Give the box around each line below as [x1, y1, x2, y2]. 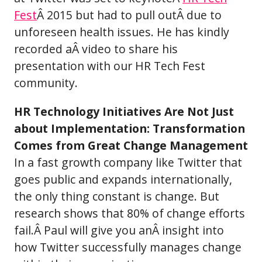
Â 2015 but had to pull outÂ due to [37, 7, 222, 23]
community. [14, 75, 78, 91]
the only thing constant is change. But [14, 188, 219, 204]
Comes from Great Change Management [14, 137, 248, 153]
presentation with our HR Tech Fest [14, 58, 205, 74]
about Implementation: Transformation [14, 120, 245, 136]
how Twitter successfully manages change [14, 239, 242, 255]
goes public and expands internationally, [14, 171, 232, 187]
